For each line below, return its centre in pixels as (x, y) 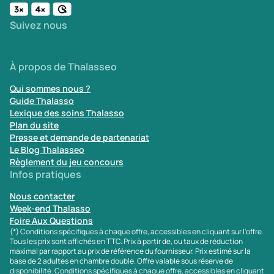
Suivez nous (39, 25)
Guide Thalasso (42, 101)
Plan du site (34, 125)
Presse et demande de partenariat (80, 137)
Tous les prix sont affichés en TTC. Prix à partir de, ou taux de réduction (126, 241)
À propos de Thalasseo (63, 67)
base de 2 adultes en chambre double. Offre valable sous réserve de (121, 261)
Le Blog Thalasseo (47, 150)
